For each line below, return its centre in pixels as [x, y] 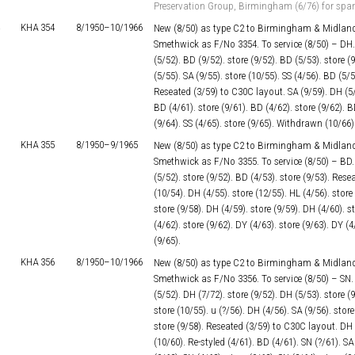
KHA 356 [38, 262]
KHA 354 [38, 27]
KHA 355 [38, 145]
